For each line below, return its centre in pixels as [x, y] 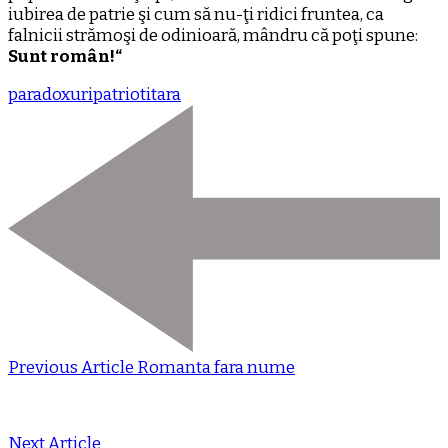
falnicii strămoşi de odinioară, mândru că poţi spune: [213, 36]
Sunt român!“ [65, 57]
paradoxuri [50, 95]
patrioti [122, 95]
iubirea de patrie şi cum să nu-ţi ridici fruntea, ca [196, 15]
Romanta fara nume [216, 368]
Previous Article [71, 368]
